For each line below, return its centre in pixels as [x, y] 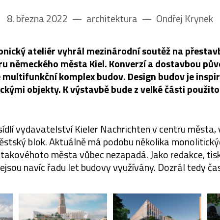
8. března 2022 [38, 18]
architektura [112, 18]
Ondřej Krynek [184, 18]
